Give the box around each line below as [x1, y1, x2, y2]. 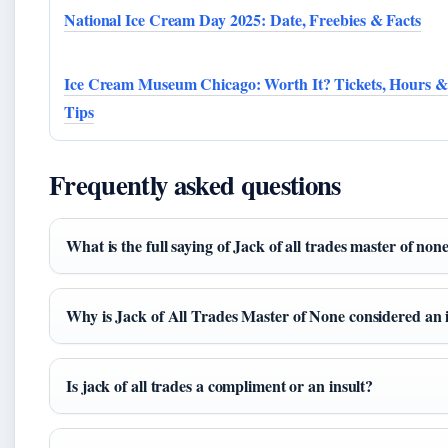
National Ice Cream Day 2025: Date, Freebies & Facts [64, 8, 421, 32]
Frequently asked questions [49, 165, 341, 205]
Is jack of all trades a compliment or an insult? [66, 374, 374, 398]
